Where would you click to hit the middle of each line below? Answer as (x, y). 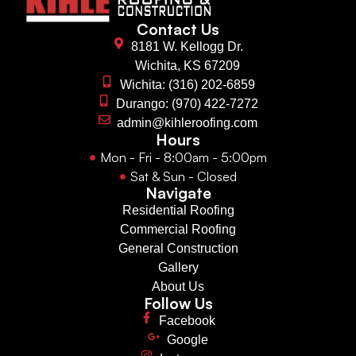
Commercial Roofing (178, 230)
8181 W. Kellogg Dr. (188, 47)
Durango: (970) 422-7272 (188, 104)
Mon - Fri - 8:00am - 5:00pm (183, 158)
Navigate (178, 193)
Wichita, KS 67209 (187, 66)
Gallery (178, 268)
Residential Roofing (178, 211)
